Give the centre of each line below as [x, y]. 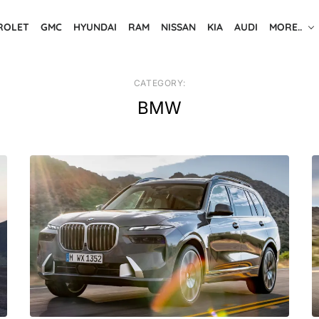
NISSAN [178, 27]
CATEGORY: [159, 83]
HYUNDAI [95, 27]
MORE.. [286, 27]
